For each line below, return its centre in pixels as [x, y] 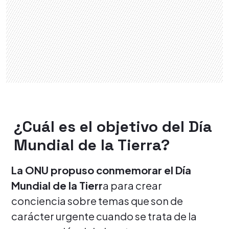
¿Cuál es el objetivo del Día [113, 127]
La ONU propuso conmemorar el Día [101, 170]
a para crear [132, 186]
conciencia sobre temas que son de [97, 201]
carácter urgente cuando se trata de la [104, 216]
